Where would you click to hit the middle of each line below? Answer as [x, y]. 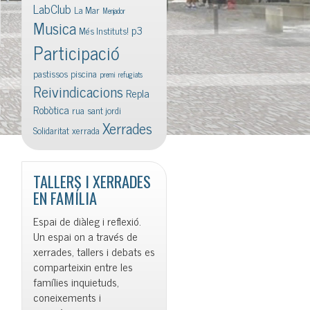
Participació [76, 53]
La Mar [87, 10]
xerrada [86, 130]
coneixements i [67, 297]
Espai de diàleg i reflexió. [87, 221]
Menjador [114, 11]
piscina [84, 74]
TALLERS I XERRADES [92, 181]
